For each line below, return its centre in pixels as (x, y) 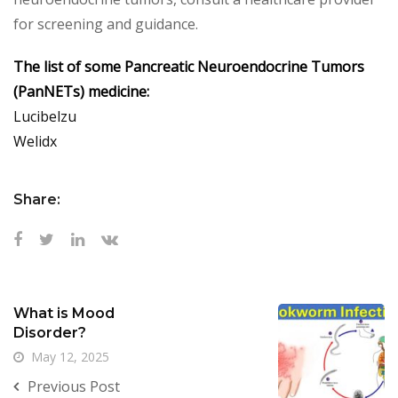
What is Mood (64, 314)
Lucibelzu (45, 117)
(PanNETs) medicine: (81, 92)
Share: (37, 200)
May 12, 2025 (70, 357)
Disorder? (50, 333)
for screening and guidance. (106, 24)
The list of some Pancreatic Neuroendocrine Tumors (189, 67)
